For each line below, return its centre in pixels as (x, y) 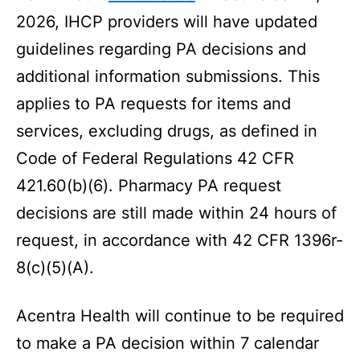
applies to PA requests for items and (153, 104)
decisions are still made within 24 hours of (176, 213)
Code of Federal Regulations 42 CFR (155, 158)
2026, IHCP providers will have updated (167, 22)
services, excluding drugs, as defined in (167, 131)
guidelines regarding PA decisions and (161, 49)
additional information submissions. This (168, 76)
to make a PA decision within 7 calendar (168, 343)
